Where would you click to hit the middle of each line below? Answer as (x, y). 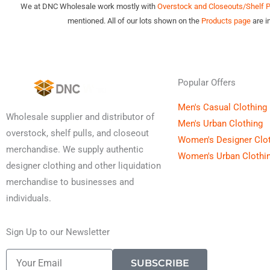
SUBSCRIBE (160, 263)
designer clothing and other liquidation (83, 166)
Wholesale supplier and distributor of (80, 117)
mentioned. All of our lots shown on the (135, 21)
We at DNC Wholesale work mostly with (89, 6)
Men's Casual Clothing (222, 107)
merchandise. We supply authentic (75, 149)
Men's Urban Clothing (220, 124)
